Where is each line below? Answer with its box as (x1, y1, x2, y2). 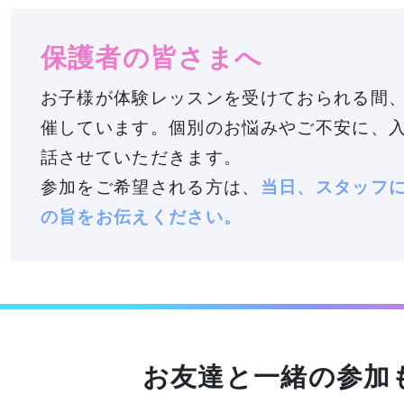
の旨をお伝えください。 (40, 207, 243, 227)
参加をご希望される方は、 (40, 178, 261, 197)
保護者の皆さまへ (40, 42, 263, 72)
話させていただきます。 (40, 148, 243, 168)
